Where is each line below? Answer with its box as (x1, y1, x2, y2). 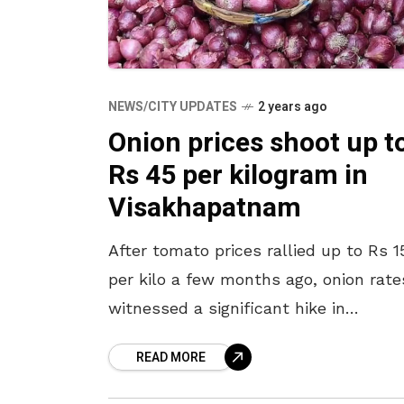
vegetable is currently (108, 356, 279, 376)
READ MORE (136, 348, 206, 368)
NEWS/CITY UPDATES (108, 97, 237, 117)
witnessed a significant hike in (108, 298, 345, 318)
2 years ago (258, 97, 327, 117)
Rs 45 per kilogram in (108, 156, 368, 197)
